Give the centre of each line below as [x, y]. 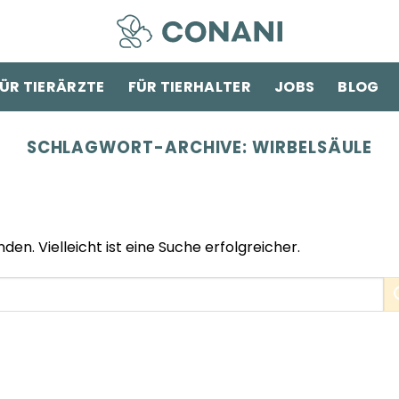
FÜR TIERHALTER [190, 86]
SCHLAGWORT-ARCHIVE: [139, 147]
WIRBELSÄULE [313, 147]
